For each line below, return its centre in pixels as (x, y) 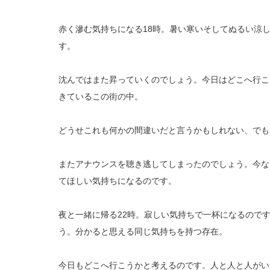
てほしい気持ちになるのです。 (118, 181)
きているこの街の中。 (101, 96)
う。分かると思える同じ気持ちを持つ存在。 (143, 231)
